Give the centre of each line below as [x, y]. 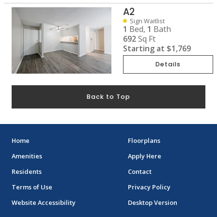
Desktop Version [153, 202]
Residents [27, 171]
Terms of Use [32, 187]
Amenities [27, 156]
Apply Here [145, 156]
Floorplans [144, 140]
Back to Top [108, 97]
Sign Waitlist [147, 21]
